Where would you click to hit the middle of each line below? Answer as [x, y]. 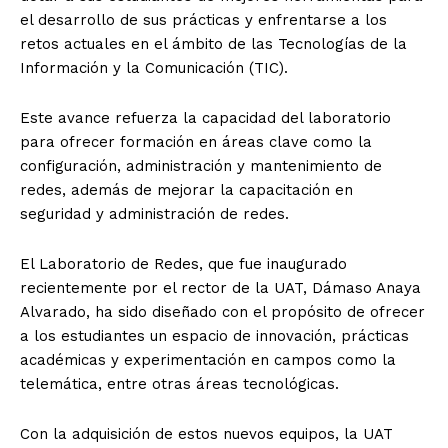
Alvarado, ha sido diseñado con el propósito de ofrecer [222, 311]
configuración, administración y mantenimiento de [201, 165]
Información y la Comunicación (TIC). [156, 67]
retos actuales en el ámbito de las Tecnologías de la [213, 43]
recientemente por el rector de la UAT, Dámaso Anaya [220, 287]
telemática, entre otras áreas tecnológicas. [179, 383]
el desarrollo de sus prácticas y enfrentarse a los [203, 19]
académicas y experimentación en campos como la [208, 359]
